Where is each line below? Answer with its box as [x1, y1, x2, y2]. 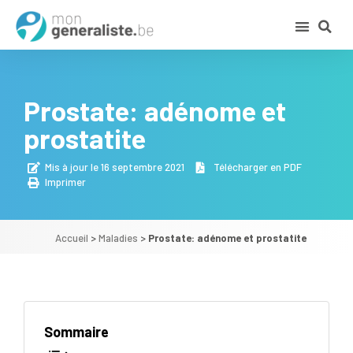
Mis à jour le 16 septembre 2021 [45, 161, 184, 174]
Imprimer [45, 176, 86, 189]
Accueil [54, 232, 88, 245]
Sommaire [44, 323, 109, 341]
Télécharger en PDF [214, 161, 302, 174]
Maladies [98, 232, 138, 245]
